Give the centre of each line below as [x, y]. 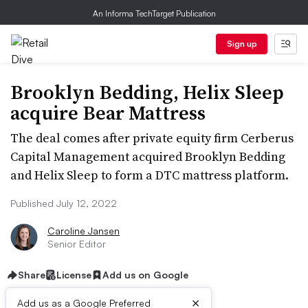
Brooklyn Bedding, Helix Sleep [147, 92]
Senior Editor [77, 244]
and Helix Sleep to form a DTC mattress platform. [150, 175]
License [74, 275]
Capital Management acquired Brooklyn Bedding [148, 156]
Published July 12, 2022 [64, 203]
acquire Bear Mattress [108, 113]
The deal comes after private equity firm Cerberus [152, 138]
